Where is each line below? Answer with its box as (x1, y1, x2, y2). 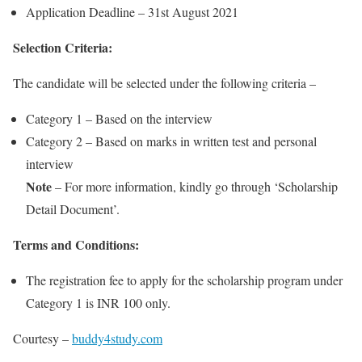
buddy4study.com (72, 329, 162, 347)
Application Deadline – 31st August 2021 (26, 2, 238, 20)
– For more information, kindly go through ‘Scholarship (52, 177, 338, 195)
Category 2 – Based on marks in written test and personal (26, 132, 317, 149)
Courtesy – (13, 329, 72, 347)
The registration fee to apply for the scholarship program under (26, 271, 343, 288)
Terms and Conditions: (13, 234, 139, 254)
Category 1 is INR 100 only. (26, 293, 170, 311)
